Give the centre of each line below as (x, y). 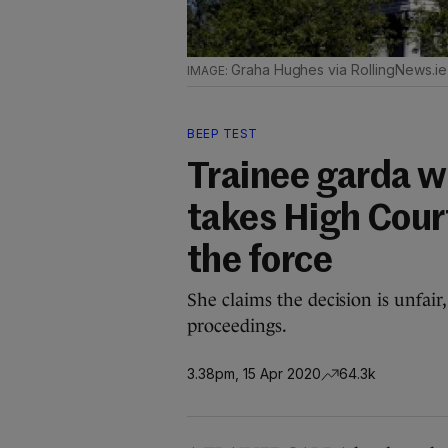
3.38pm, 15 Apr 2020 (254, 373)
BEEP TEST (222, 133)
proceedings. (237, 326)
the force (260, 262)
